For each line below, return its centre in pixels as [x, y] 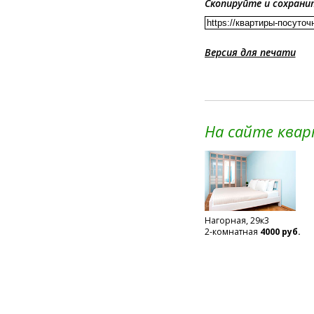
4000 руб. [280, 232]
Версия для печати [250, 52]
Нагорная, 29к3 [237, 220]
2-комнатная [232, 232]
